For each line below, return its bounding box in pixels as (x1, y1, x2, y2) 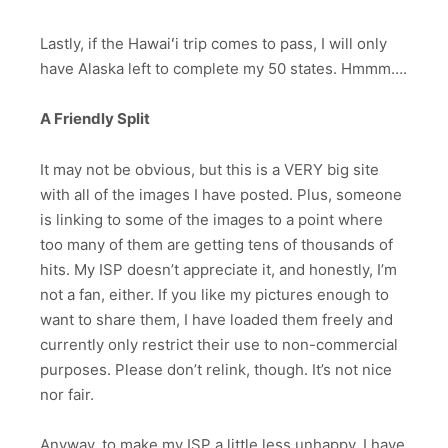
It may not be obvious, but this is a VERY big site (40, 159, 379, 179)
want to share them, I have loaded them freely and (40, 309, 393, 329)
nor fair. (40, 384, 94, 404)
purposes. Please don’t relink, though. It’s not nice (40, 359, 392, 379)
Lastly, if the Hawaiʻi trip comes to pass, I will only (40, 33, 387, 53)
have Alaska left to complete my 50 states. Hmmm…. (40, 58, 407, 78)
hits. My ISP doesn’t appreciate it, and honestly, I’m (40, 259, 397, 279)
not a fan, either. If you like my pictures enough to (40, 284, 389, 304)
